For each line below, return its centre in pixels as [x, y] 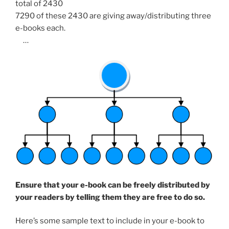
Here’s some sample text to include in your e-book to [110, 221]
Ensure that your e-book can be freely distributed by [113, 185]
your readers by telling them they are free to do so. [110, 197]
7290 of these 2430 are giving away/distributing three [113, 16]
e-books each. [40, 28]
